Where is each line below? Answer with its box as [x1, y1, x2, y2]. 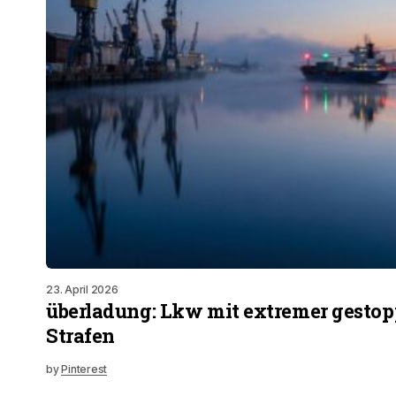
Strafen [46, 323, 115, 348]
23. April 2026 [46, 283, 118, 296]
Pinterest [61, 362, 108, 376]
